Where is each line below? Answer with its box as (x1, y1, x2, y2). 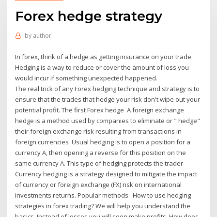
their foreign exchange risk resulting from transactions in (15, 126, 182, 136)
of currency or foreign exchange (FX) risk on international (15, 180, 182, 189)
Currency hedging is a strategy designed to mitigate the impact (15, 169, 198, 178)
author (32, 31, 51, 40)
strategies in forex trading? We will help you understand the (15, 201, 191, 210)
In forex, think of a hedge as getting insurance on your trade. (15, 52, 193, 61)
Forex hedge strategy (15, 7, 163, 24)
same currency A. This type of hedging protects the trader (15, 158, 185, 168)
